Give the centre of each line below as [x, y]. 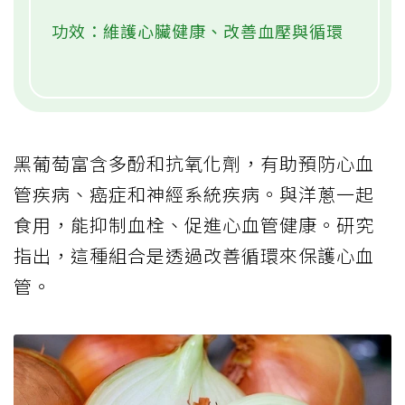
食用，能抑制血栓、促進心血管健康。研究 [194, 224]
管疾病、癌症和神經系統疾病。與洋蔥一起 [194, 193]
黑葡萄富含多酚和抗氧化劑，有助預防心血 [194, 163]
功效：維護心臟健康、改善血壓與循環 [198, 30]
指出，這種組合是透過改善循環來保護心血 [194, 255]
